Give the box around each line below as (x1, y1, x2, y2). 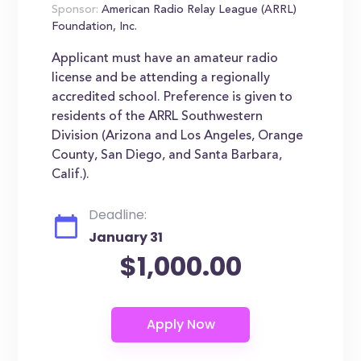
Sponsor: (52, 5, 99, 16)
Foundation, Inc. (52, 22, 138, 33)
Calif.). (52, 168, 90, 181)
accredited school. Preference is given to (52, 91, 293, 104)
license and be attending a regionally (52, 72, 271, 85)
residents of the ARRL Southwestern (52, 110, 263, 123)
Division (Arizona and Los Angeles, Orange (52, 130, 304, 143)
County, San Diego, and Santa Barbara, (52, 149, 283, 162)
